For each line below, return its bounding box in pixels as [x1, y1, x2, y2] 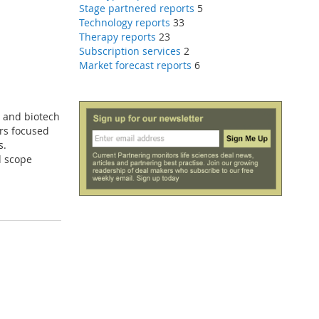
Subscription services [78, 44, 181, 58]
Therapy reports [78, 30, 156, 43]
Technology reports [78, 16, 170, 29]
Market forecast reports [78, 58, 192, 72]
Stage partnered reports [78, 1, 194, 15]
